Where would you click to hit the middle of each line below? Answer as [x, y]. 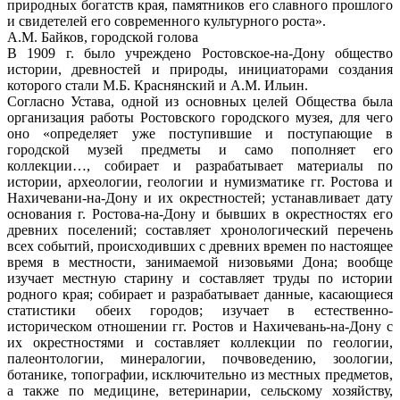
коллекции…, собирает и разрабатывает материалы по [200, 165]
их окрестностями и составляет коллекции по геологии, [200, 342]
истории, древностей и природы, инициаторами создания [200, 69]
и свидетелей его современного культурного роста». [167, 21]
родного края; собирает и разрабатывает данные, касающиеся [200, 294]
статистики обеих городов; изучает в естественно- [200, 310]
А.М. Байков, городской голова [103, 37]
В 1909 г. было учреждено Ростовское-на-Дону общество [200, 53]
